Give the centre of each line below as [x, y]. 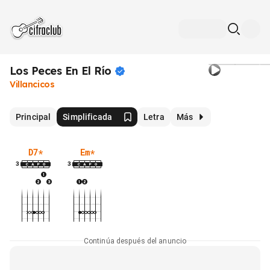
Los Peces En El [50, 71]
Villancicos [32, 84]
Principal [33, 117]
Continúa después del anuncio [135, 241]
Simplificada [87, 117]
